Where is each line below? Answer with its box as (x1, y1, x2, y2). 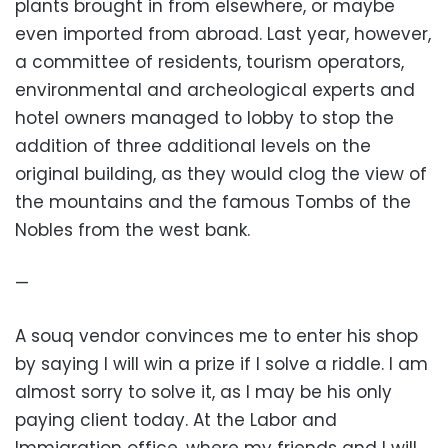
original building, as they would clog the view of (15, 162, 427, 186)
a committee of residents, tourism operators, (15, 50, 404, 74)
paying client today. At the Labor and (15, 408, 337, 432)
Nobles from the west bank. (15, 218, 250, 242)
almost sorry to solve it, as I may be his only (15, 380, 392, 404)
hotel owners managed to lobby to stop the (15, 106, 394, 130)
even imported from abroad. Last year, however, (15, 22, 431, 46)
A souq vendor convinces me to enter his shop (15, 324, 418, 348)
